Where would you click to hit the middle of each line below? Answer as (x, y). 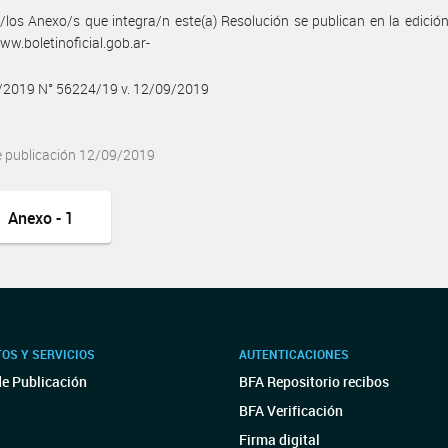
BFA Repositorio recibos (314, 381)
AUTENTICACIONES (294, 354)
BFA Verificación (291, 410)
